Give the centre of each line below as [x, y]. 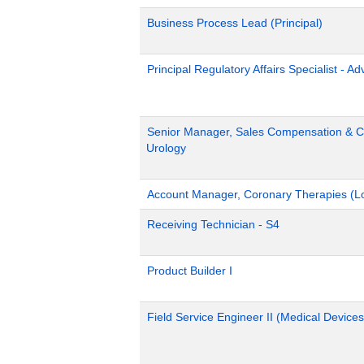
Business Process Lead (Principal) [235, 23]
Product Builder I [190, 271]
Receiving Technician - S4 [213, 224]
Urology [166, 148]
